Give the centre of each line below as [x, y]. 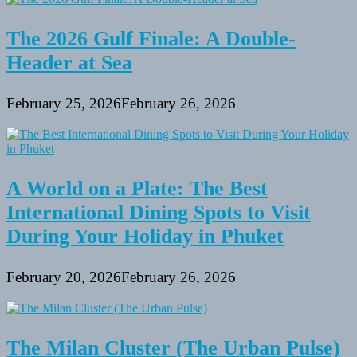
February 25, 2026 [64, 104]
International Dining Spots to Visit [159, 212]
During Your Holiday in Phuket [145, 236]
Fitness [23, 18]
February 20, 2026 [64, 277]
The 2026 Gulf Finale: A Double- [151, 38]
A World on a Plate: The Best [137, 188]
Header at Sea [69, 62]
